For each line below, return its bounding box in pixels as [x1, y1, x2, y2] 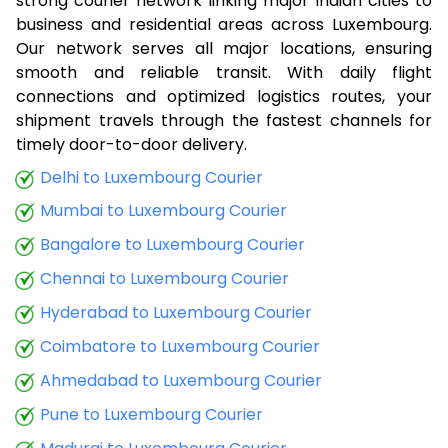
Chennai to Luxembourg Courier [40, 267, 289, 291]
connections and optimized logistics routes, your [16, 84, 432, 108]
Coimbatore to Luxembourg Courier [40, 335, 320, 359]
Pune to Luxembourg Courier [40, 402, 263, 426]
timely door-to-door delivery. [16, 132, 247, 156]
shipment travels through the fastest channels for [16, 108, 432, 132]
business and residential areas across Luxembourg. [16, 12, 432, 36]
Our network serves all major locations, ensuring [16, 36, 432, 60]
